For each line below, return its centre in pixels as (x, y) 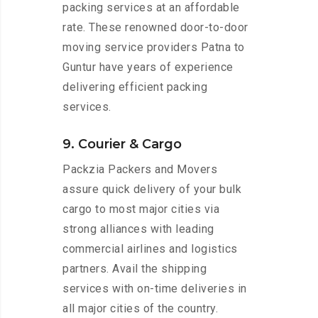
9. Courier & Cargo (122, 144)
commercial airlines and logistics (150, 249)
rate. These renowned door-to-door (155, 28)
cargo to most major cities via (141, 209)
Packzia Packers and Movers (140, 170)
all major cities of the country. (140, 309)
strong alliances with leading (138, 229)
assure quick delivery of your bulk (152, 190)
